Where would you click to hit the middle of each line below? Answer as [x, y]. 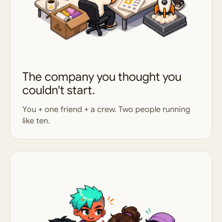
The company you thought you [102, 77]
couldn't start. [59, 90]
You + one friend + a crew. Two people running [106, 110]
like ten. [36, 121]
